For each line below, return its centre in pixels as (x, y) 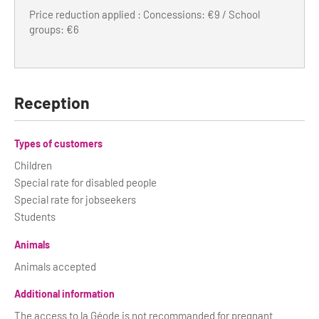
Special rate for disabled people (85, 182)
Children (33, 165)
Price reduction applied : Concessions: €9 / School (145, 14)
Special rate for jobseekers (75, 199)
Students (35, 216)
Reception (52, 103)
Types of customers (58, 143)
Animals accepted (55, 266)
